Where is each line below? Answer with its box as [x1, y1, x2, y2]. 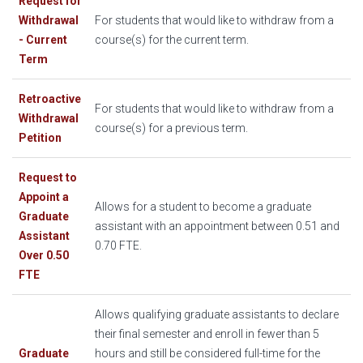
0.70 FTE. [95, 239, 142, 253]
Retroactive [19, 92, 81, 106]
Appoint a [19, 190, 69, 204]
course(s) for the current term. [95, 33, 249, 47]
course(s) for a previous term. [95, 122, 248, 135]
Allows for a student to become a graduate [95, 200, 311, 214]
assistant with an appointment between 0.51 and [95, 220, 340, 233]
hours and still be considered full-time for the [95, 347, 320, 361]
